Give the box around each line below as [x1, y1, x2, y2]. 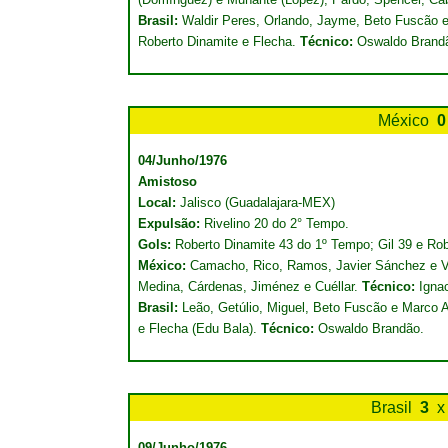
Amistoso [138, 174, 197, 189]
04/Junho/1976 [138, 153, 227, 168]
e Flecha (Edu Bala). [138, 321, 261, 336]
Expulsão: [138, 216, 200, 231]
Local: [138, 195, 180, 210]
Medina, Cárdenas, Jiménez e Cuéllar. [138, 279, 362, 294]
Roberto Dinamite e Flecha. [138, 34, 300, 49]
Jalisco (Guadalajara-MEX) [180, 195, 335, 210]
